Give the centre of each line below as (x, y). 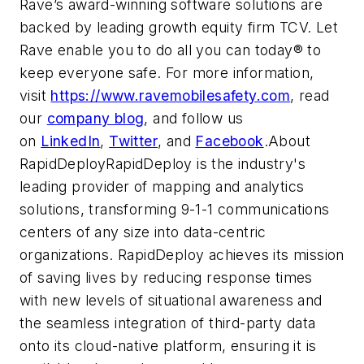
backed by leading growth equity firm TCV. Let (179, 27)
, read (310, 95)
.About (287, 141)
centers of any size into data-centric (143, 232)
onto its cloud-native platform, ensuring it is (168, 345)
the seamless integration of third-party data (168, 323)
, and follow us (194, 118)
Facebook (230, 141)
